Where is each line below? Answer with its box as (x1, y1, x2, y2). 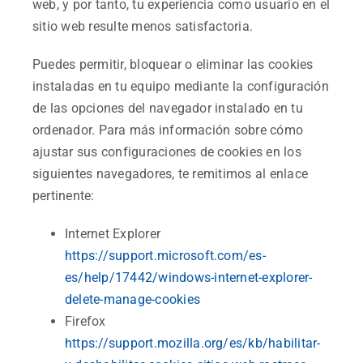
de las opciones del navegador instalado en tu (32, 100, 303, 116)
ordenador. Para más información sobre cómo (32, 122, 304, 138)
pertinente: (32, 188, 95, 203)
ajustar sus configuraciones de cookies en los (32, 144, 301, 160)
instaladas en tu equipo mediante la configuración (32, 79, 329, 94)
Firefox (65, 314, 106, 329)
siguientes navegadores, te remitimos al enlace (32, 166, 309, 181)
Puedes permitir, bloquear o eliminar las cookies (32, 57, 314, 72)
